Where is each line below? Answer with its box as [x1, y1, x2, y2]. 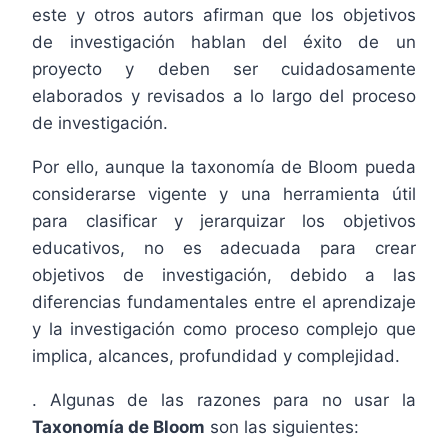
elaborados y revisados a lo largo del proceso [32, 85, 416, 106]
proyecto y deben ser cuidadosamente [32, 58, 416, 79]
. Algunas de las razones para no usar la [32, 389, 416, 410]
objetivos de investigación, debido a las [32, 264, 416, 285]
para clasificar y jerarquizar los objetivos [32, 210, 416, 231]
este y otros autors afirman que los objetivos [32, 4, 416, 25]
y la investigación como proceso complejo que [32, 318, 416, 339]
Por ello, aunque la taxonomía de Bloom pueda [32, 156, 416, 177]
